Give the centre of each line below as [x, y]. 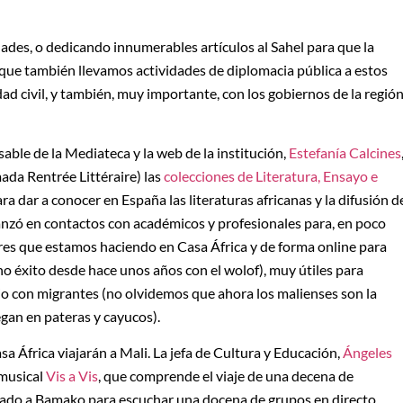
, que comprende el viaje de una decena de [226, 376]
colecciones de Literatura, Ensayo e [271, 176]
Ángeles [367, 353]
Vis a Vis [72, 376]
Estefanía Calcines [345, 153]
